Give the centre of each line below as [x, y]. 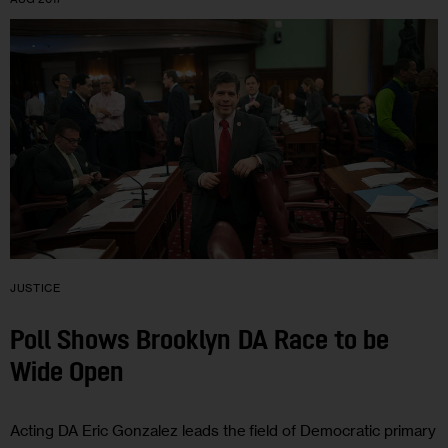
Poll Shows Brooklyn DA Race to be [199, 343]
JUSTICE [35, 288]
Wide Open [67, 375]
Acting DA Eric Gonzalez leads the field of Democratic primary [223, 430]
